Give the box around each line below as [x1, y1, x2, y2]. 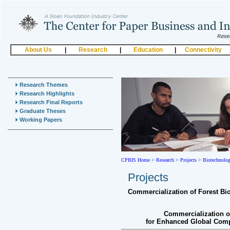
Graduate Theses [18, 108, 66, 114]
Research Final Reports [18, 99, 83, 105]
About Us [24, 46, 52, 53]
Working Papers [18, 117, 62, 123]
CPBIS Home [121, 157, 150, 163]
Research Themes [18, 82, 68, 88]
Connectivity [184, 46, 222, 53]
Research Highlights [18, 90, 74, 97]
